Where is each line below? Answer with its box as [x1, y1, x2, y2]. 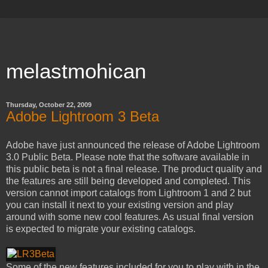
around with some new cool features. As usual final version [6, 211, 254, 222]
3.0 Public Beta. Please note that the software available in [6, 151, 249, 162]
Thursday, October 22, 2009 [6, 101, 92, 108]
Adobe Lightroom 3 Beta [6, 108, 159, 124]
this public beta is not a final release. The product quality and [6, 163, 262, 174]
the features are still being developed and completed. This [6, 175, 251, 186]
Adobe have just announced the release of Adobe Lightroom [6, 139, 260, 150]
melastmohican [6, 60, 146, 83]
